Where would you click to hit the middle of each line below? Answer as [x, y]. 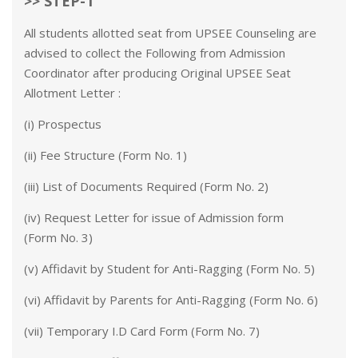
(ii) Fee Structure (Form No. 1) [105, 155]
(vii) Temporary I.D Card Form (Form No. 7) [142, 331]
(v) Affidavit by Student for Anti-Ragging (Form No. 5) [171, 268]
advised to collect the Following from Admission [155, 53]
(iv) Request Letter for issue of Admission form [154, 217]
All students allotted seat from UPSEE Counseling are [170, 33]
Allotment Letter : [72, 93]
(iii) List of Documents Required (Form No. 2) [146, 186]
